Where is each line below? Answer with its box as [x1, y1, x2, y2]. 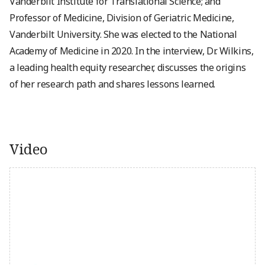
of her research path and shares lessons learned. [9, 77, 215, 91]
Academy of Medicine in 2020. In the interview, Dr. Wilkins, [9, 44, 254, 57]
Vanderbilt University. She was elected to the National [9, 28, 237, 41]
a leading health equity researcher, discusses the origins [9, 61, 246, 74]
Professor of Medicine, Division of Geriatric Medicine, [9, 11, 234, 24]
